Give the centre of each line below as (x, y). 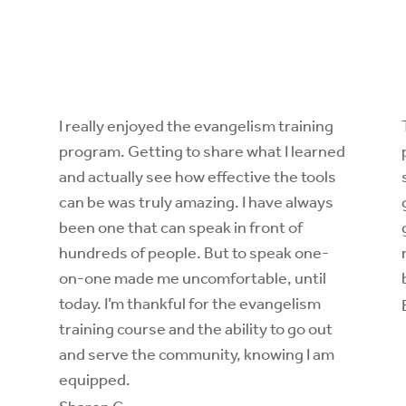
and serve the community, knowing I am (196, 355)
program (89, 152)
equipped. (94, 380)
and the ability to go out (249, 329)
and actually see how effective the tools (197, 177)
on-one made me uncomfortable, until (192, 279)
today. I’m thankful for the (149, 304)
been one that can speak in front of (180, 228)
